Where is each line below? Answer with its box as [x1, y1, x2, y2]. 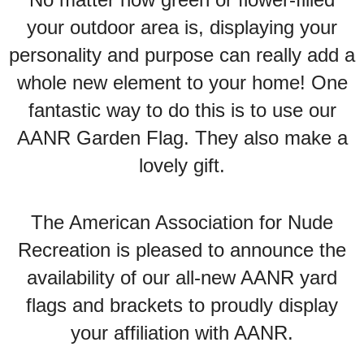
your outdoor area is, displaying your [27, 16, 337, 38]
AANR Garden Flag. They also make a [16, 127, 348, 149]
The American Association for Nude [31, 211, 333, 233]
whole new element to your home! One [16, 71, 348, 93]
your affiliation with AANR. [71, 322, 293, 344]
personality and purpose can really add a [9, 44, 355, 66]
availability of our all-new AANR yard [27, 266, 337, 288]
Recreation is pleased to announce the [18, 239, 346, 261]
